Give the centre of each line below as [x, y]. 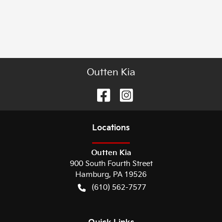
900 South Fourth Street [111, 164]
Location [109, 128]
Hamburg [92, 175]
